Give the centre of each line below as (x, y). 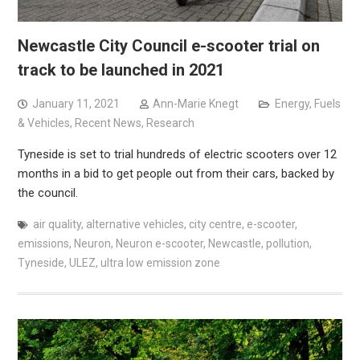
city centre (215, 225)
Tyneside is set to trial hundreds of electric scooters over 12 (177, 155)
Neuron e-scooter (159, 244)
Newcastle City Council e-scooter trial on (168, 46)
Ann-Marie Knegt (195, 104)
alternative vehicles (135, 225)
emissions (43, 244)
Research (170, 123)
